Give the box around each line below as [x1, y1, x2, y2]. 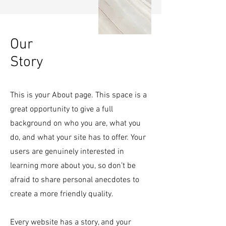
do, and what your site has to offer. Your [10, 133, 146, 143]
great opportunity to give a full [10, 104, 113, 115]
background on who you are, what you [10, 119, 141, 129]
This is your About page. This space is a [10, 90, 147, 100]
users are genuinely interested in [10, 147, 124, 157]
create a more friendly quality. [10, 189, 114, 199]
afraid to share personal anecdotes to [10, 175, 139, 185]
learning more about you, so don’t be [10, 161, 136, 171]
